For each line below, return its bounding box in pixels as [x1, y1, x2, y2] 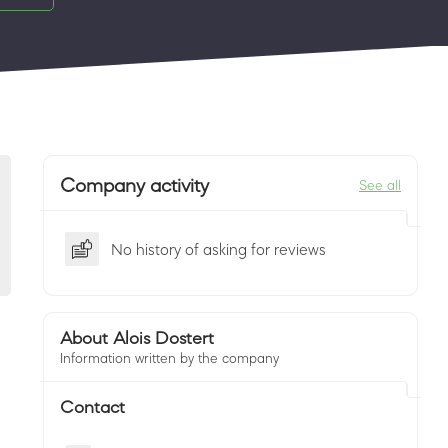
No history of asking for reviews [111, 241, 326, 257]
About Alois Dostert [60, 329, 214, 347]
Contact [60, 398, 125, 416]
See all [359, 178, 401, 192]
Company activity [60, 175, 209, 195]
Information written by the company [60, 351, 279, 365]
